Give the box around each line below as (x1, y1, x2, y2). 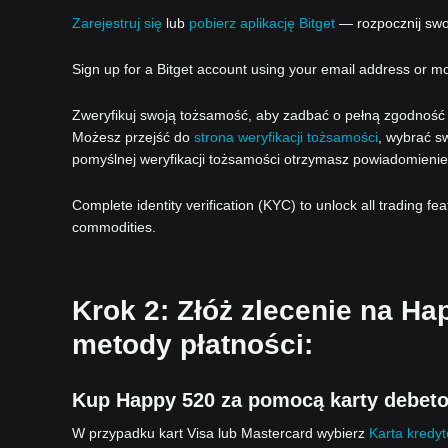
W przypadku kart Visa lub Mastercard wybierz (72, 425, 369, 441)
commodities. (72, 219, 156, 235)
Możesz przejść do (72, 129, 194, 145)
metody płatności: (72, 329, 313, 360)
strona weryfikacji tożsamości (194, 129, 378, 145)
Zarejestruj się (72, 15, 162, 31)
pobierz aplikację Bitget (189, 15, 335, 31)
